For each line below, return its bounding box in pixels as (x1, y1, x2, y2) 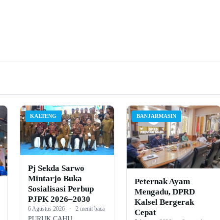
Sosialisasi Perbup (27, 184, 94, 193)
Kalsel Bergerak (135, 197, 194, 207)
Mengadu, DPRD (135, 187, 195, 196)
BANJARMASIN (137, 112, 177, 119)
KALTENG (29, 112, 56, 119)
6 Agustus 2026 (27, 205, 65, 212)
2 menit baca (75, 205, 105, 212)
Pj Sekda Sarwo (27, 163, 84, 173)
